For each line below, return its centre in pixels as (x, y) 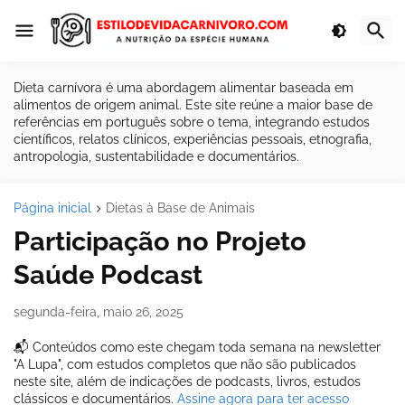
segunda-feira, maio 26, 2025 (99, 312)
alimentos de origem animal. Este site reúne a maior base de (193, 105)
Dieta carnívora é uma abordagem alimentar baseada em (184, 88)
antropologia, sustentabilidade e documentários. (156, 156)
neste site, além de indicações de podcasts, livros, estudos (187, 382)
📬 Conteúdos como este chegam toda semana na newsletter (197, 348)
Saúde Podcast (108, 275)
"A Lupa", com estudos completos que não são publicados (185, 365)
